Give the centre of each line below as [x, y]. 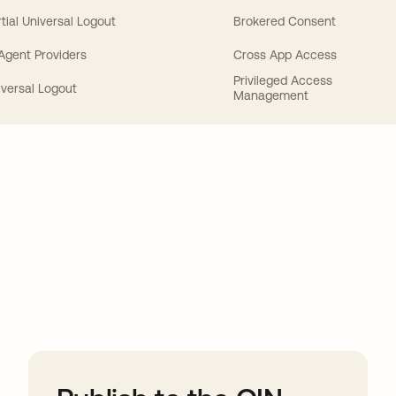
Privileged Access [282, 80]
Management [270, 95]
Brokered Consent [284, 21]
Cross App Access [285, 54]
